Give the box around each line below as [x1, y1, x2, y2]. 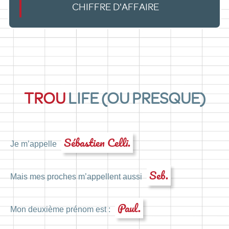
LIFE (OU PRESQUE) [65, 89, 205, 108]
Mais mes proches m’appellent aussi [10, 172, 144, 181]
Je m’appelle [10, 139, 59, 148]
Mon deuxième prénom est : [10, 205, 112, 214]
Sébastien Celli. [64, 133, 130, 151]
